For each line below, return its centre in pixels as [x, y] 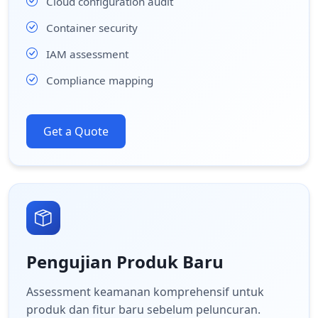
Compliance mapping [100, 80]
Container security [92, 27]
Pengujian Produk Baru [125, 262]
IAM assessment [87, 54]
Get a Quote [76, 131]
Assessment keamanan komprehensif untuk [145, 292]
